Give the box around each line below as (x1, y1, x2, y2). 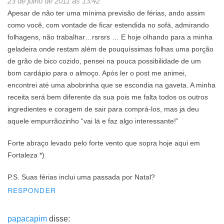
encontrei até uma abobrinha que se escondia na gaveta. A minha (7, 81, 215, 89)
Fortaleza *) (7, 151, 44, 159)
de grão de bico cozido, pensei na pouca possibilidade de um (7, 57, 201, 65)
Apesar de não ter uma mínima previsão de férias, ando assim (7, 9, 205, 17)
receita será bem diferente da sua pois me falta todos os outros (7, 93, 208, 101)
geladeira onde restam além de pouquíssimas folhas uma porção (7, 45, 213, 53)
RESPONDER (7, 185, 56, 195)
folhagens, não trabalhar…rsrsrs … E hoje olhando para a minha (7, 33, 212, 41)
